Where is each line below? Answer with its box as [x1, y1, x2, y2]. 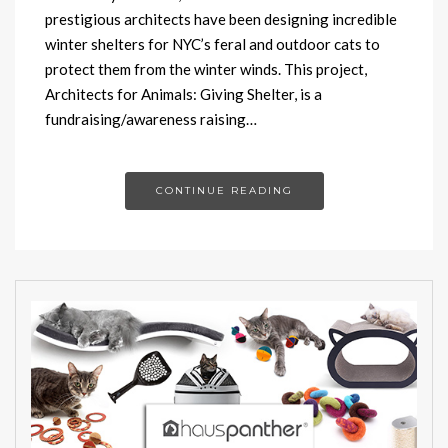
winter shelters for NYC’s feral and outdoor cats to [45, 34, 380, 53]
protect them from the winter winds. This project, [45, 59, 367, 78]
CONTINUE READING [155, 183, 293, 197]
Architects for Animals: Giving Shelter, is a [45, 84, 322, 103]
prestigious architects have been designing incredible [45, 9, 397, 28]
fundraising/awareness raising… [45, 109, 257, 128]
